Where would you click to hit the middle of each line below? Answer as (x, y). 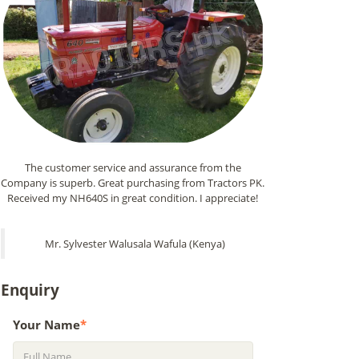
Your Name (46, 325)
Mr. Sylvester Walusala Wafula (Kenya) (135, 243)
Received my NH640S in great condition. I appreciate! (133, 198)
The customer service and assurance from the (133, 167)
